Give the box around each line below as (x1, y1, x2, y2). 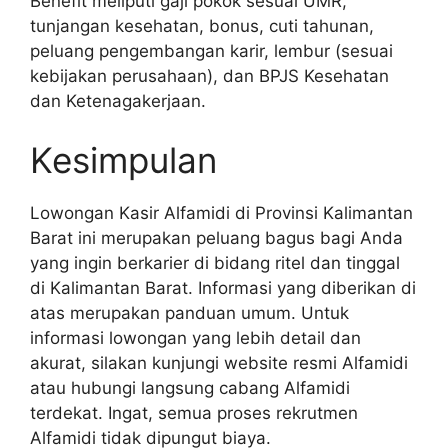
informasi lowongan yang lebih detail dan (30, 328, 361, 349)
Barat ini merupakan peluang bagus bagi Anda (30, 228, 403, 249)
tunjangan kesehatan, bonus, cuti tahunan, (30, 15, 374, 36)
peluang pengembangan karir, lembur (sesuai (30, 40, 393, 61)
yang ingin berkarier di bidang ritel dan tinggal (30, 253, 400, 274)
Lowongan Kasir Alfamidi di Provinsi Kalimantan (30, 203, 413, 224)
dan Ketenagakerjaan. (30, 90, 206, 111)
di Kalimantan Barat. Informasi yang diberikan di (30, 278, 416, 299)
